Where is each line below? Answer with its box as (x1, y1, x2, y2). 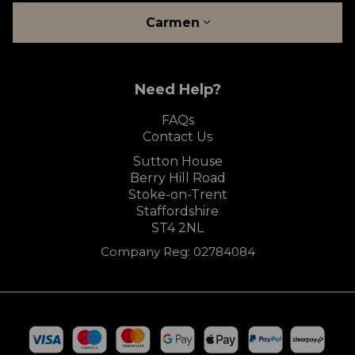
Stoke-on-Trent (128, 187, 227, 203)
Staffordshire (136, 204, 219, 219)
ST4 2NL (151, 220, 204, 236)
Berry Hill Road (129, 170, 226, 186)
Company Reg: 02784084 (100, 244, 255, 260)
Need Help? (134, 81, 221, 99)
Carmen (145, 15, 204, 31)
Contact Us (143, 129, 212, 145)
